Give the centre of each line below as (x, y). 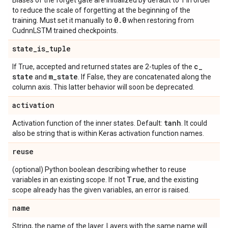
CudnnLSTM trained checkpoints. (65, 31)
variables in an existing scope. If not (69, 180)
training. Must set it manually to (63, 20)
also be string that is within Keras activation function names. (108, 133)
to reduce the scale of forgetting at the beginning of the (101, 10)
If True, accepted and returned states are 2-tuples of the (103, 67)
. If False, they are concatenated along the (145, 77)
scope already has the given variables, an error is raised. (101, 190)
